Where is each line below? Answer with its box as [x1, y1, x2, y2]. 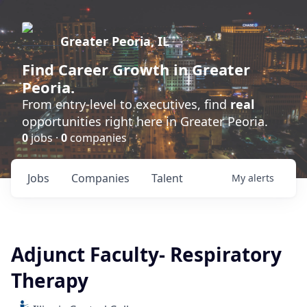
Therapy [11, 267, 88, 293]
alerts [248, 171, 274, 184]
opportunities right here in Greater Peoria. [22, 113, 268, 130]
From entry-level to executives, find [22, 96, 230, 112]
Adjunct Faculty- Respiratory [11, 241, 282, 267]
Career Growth [58, 59, 169, 79]
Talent [151, 171, 183, 186]
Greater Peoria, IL [60, 33, 169, 49]
